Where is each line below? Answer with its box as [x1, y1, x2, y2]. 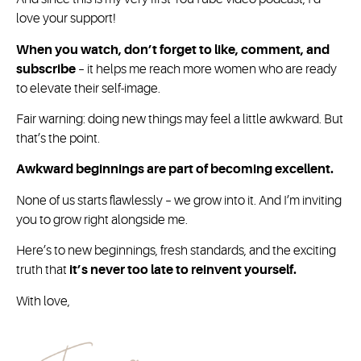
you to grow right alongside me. [16, 212, 188, 227]
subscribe [16, 61, 78, 77]
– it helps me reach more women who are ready [78, 61, 337, 77]
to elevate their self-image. [16, 81, 160, 96]
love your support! [16, 11, 116, 27]
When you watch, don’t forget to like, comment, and [16, 42, 330, 57]
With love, [16, 293, 70, 309]
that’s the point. [16, 131, 100, 147]
